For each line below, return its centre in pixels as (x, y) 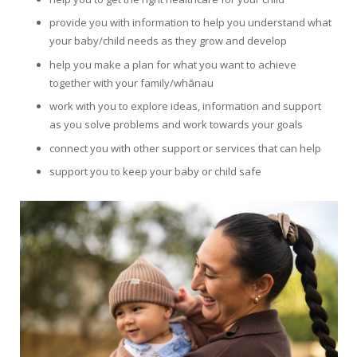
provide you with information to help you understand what (190, 23)
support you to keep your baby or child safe (155, 172)
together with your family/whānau (131, 82)
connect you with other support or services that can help (185, 148)
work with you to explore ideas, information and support (185, 106)
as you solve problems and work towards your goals (176, 125)
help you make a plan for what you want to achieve (173, 64)
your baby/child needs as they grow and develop (168, 41)
